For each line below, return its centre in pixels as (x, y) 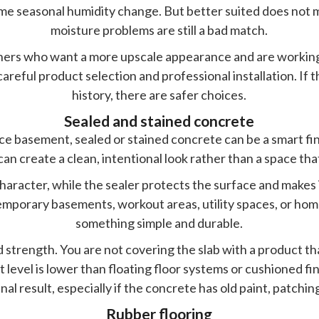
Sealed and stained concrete (159, 120)
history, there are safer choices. (159, 94)
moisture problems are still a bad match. (159, 30)
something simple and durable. (159, 223)
